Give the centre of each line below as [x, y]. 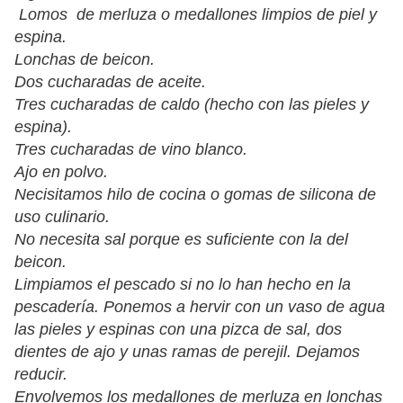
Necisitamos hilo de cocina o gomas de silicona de [195, 195]
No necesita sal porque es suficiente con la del [181, 240]
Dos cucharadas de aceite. [110, 82]
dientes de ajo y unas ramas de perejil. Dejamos [187, 352]
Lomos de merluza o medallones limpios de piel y [196, 15]
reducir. [41, 375]
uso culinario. [62, 217]
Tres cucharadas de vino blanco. [131, 150]
